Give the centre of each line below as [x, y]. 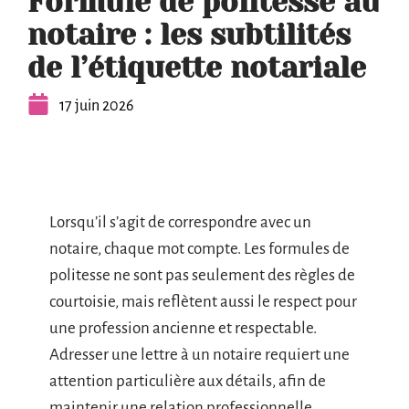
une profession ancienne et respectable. [183, 328]
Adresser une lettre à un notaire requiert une [199, 355]
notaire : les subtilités [189, 35]
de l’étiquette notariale [197, 68]
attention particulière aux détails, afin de [188, 381]
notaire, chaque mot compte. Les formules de [199, 249]
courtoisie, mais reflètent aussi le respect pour [203, 302]
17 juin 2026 [96, 106]
